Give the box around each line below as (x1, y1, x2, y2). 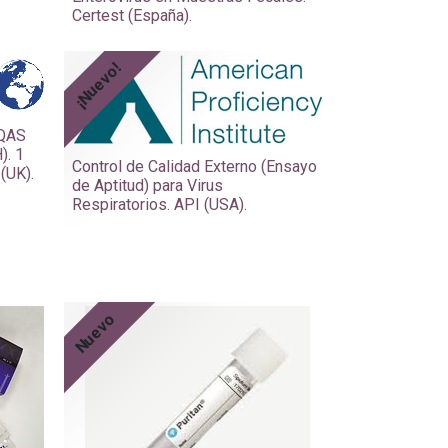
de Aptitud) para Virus (72, 175, 223, 195)
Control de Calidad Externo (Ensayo (72, 156, 317, 176)
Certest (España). (72, 5, 192, 25)
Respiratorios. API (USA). (72, 194, 247, 214)
